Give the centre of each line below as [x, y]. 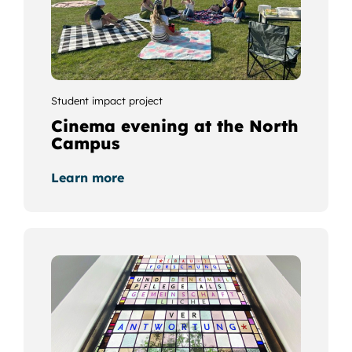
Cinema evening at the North [174, 125]
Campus [85, 143]
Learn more [87, 177]
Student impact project [106, 100]
